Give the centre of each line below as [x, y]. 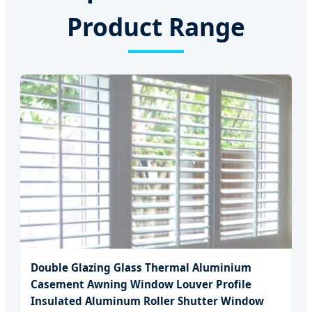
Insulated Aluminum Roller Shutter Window [147, 301]
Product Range [156, 27]
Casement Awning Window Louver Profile [141, 284]
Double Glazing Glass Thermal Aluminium [141, 268]
